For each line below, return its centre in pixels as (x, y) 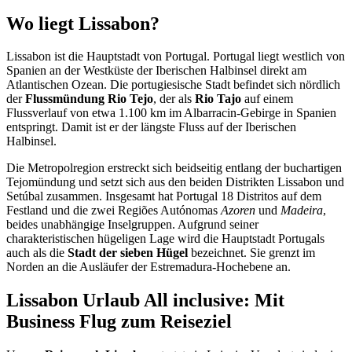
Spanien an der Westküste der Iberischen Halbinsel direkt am (156, 71)
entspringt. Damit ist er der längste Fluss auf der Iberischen (151, 127)
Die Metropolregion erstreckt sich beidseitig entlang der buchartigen (174, 168)
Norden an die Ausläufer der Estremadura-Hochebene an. (148, 267)
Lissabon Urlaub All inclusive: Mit (145, 301)
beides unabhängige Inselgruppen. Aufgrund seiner (132, 225)
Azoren (238, 211)
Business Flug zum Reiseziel (119, 322)
